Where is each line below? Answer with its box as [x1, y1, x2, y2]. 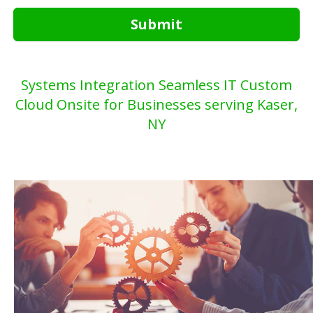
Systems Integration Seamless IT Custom [21, 75, 292, 94]
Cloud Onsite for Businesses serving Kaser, [15, 95, 298, 114]
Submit [131, 15, 182, 34]
